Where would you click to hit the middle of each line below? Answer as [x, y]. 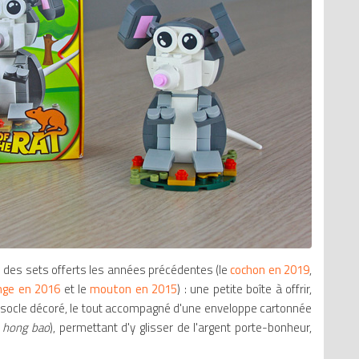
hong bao [26, 327]
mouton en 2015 [134, 289]
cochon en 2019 [270, 270]
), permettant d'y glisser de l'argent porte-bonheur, [181, 327]
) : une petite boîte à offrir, [245, 289]
